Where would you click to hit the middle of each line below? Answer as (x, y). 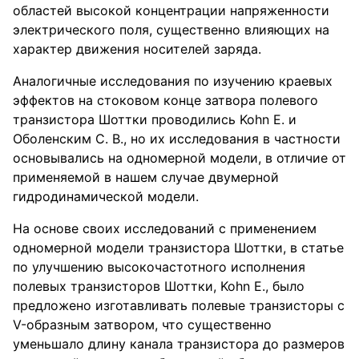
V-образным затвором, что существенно (142, 325)
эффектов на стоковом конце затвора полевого (165, 100)
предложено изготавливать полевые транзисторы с (179, 305)
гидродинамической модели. (106, 196)
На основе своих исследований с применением (165, 228)
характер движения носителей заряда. (137, 49)
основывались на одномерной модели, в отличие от (179, 158)
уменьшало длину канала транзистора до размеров (179, 344)
